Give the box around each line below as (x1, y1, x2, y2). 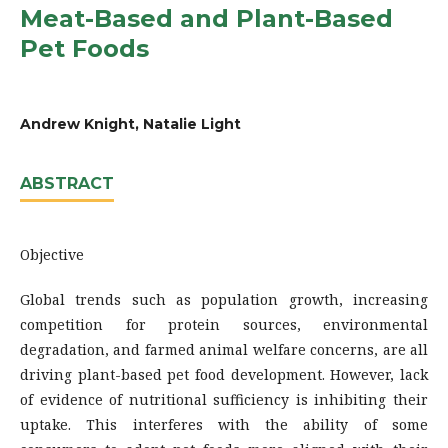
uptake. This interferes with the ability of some (20, 414, 428, 434)
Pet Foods (20, 33, 149, 63)
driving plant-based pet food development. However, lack (20, 364, 428, 384)
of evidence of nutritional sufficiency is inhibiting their (20, 389, 428, 409)
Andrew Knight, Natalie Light (20, 114, 241, 133)
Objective (20, 244, 84, 264)
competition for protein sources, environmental (20, 314, 428, 334)
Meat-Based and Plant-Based (20, 3, 393, 33)
